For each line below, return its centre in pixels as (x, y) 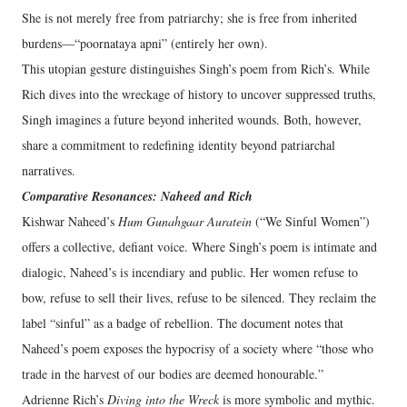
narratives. (49, 170)
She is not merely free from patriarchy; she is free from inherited (189, 18)
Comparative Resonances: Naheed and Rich (137, 196)
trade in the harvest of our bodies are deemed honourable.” (173, 374)
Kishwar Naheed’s (70, 221)
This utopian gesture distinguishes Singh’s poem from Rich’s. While (196, 69)
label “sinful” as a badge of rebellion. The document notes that (183, 323)
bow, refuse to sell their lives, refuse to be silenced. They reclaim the (199, 298)
